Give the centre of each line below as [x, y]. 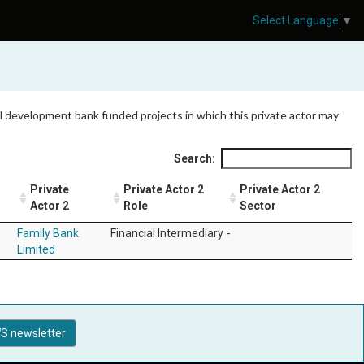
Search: [195, 158]
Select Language [296, 21]
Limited [36, 249]
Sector [258, 206]
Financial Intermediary [167, 233]
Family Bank [48, 233]
